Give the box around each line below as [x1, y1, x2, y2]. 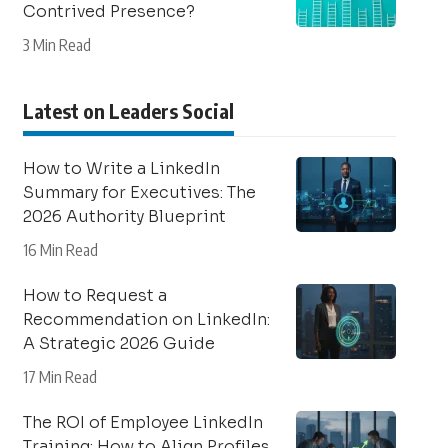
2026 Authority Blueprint [22, 206, 226, 227]
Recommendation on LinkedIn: [22, 309, 270, 330]
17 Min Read [22, 367, 97, 387]
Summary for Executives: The [22, 182, 256, 203]
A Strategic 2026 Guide [22, 333, 215, 354]
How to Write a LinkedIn [22, 158, 220, 179]
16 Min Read [22, 240, 98, 260]
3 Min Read [22, 35, 91, 55]
